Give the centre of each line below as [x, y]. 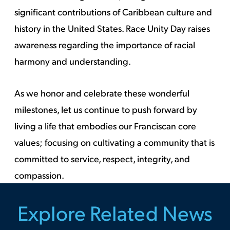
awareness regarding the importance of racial [105, 45]
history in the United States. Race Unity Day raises [112, 28]
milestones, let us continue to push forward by [106, 109]
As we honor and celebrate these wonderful [102, 93]
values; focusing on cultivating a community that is [115, 142]
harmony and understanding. [73, 61]
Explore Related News [115, 212]
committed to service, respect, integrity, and [102, 159]
